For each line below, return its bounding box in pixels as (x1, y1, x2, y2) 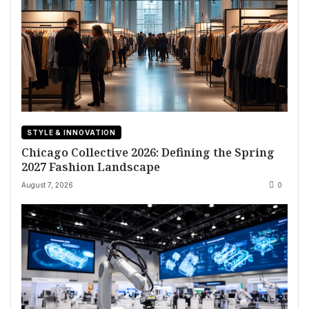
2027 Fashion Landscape (21, 159, 160, 175)
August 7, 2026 (21, 181, 73, 190)
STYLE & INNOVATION (27, 128, 117, 137)
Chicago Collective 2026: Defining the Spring (21, 144, 275, 161)
